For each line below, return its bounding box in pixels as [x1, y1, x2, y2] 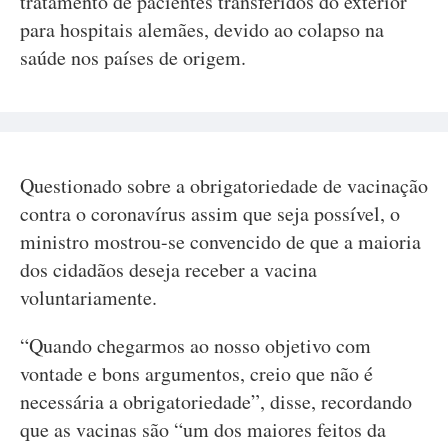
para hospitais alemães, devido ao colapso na [20, 16, 384, 43]
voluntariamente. [20, 284, 157, 311]
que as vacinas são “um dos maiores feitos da [20, 416, 386, 443]
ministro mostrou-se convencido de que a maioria [20, 228, 421, 255]
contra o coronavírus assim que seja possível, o [20, 200, 400, 227]
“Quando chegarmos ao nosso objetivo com [20, 332, 371, 359]
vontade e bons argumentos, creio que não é [20, 360, 373, 387]
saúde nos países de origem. [20, 44, 246, 71]
